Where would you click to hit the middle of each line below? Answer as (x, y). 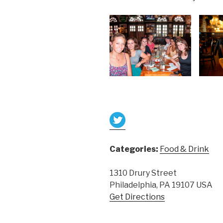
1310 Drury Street (143, 173)
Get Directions (137, 197)
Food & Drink (184, 149)
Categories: (135, 149)
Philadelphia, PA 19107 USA (161, 185)
